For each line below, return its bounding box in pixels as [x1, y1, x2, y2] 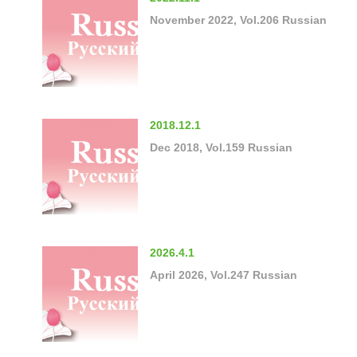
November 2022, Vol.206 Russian [150, 13, 327, 26]
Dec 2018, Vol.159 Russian [150, 140, 292, 154]
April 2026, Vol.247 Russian [150, 268, 297, 281]
